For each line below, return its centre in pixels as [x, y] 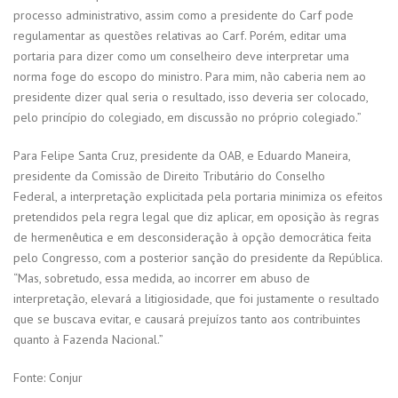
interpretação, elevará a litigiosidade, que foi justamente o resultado [196, 299]
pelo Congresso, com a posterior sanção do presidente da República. [198, 258]
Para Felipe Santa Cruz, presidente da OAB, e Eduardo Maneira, [182, 156]
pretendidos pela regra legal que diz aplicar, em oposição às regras [196, 217]
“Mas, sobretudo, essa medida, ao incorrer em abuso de [162, 279]
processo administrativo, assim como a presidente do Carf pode [183, 16]
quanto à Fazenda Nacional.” [88, 340]
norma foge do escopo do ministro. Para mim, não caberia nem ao [190, 77]
